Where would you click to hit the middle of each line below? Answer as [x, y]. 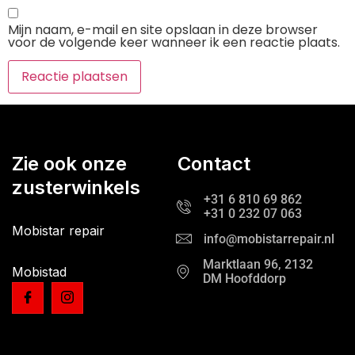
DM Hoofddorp [244, 279]
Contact [214, 164]
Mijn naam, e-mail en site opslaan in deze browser [163, 29]
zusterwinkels [76, 188]
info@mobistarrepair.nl [269, 239]
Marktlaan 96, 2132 [258, 265]
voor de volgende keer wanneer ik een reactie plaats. [174, 42]
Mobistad [39, 272]
